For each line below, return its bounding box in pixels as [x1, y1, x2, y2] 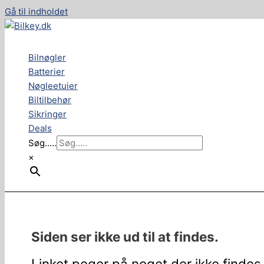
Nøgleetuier [28, 80, 78, 91]
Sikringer [28, 108, 67, 120]
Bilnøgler [28, 52, 66, 63]
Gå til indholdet [5, 6, 68, 17]
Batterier [28, 66, 65, 77]
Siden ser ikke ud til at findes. [31, 228, 219, 245]
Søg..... [28, 137, 57, 148]
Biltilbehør [28, 94, 71, 105]
